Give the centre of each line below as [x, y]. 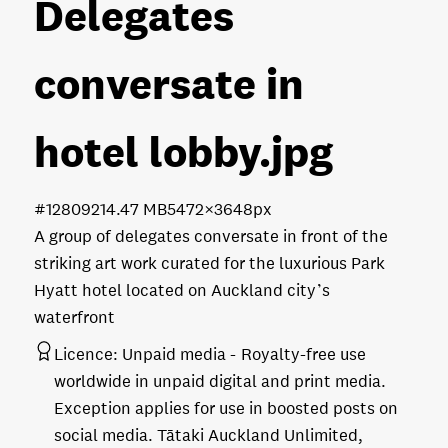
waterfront [74, 317]
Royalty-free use [303, 354]
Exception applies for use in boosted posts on [226, 408]
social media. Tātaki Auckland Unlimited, [208, 435]
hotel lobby [146, 151]
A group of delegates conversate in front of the [211, 236]
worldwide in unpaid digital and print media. [220, 381]
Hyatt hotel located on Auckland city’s [182, 290]
